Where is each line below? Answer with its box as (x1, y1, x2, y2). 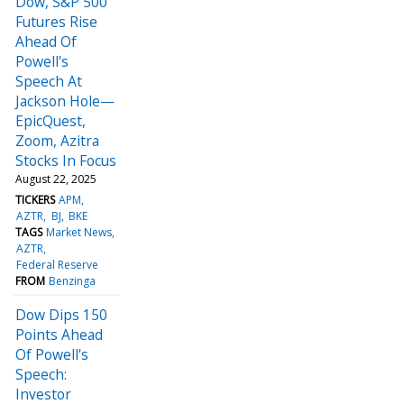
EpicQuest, (15, 110, 86, 131)
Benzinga (49, 272, 96, 289)
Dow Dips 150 (15, 304, 107, 325)
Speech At (15, 70, 82, 91)
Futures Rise (15, 11, 97, 32)
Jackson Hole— (15, 90, 115, 111)
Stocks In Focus (15, 150, 116, 170)
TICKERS (15, 191, 55, 207)
